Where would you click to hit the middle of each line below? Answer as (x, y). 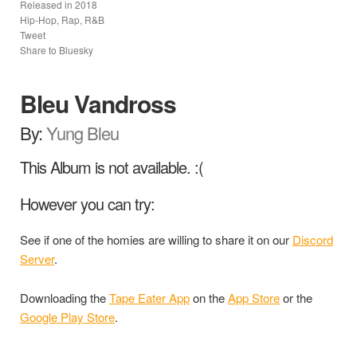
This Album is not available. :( (112, 167)
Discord (313, 239)
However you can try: (87, 203)
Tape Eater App (149, 297)
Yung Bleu (82, 132)
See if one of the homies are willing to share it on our (156, 239)
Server (37, 258)
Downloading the (65, 297)
